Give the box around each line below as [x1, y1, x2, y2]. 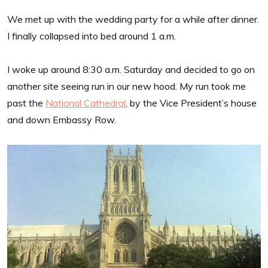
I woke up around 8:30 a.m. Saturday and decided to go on [7, 63, 255, 75]
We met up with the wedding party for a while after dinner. [7, 13, 259, 25]
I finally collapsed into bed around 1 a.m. [7, 29, 176, 42]
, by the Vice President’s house [126, 96, 257, 109]
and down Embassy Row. [7, 113, 116, 126]
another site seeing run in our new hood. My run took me [7, 80, 246, 92]
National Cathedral [45, 96, 126, 109]
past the [7, 96, 45, 109]
